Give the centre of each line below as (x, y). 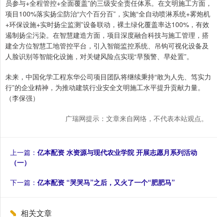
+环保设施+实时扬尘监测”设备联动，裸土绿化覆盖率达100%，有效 (107, 24)
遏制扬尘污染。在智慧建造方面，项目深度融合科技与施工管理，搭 (107, 35)
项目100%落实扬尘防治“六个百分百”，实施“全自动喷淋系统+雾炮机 (108, 13)
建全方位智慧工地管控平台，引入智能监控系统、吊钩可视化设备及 (107, 45)
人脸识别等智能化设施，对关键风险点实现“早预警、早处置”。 (99, 56)
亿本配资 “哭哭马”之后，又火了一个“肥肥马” (106, 182)
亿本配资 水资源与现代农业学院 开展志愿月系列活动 (117, 152)
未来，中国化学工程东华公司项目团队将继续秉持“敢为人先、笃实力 (108, 76)
